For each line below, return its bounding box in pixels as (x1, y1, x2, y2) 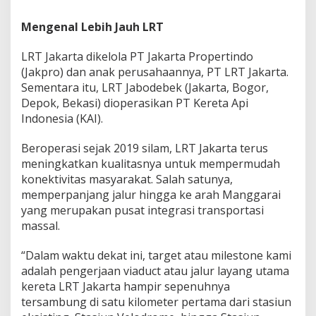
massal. (21, 218, 60, 234)
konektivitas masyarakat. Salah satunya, (21, 171, 233, 188)
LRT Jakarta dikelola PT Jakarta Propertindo (21, 49, 253, 65)
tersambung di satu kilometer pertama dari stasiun (21, 294, 291, 310)
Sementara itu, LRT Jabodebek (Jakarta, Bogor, (21, 80, 269, 96)
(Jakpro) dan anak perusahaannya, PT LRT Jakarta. (21, 64, 288, 80)
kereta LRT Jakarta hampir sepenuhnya (21, 279, 230, 295)
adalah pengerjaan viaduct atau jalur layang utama (21, 263, 289, 279)
